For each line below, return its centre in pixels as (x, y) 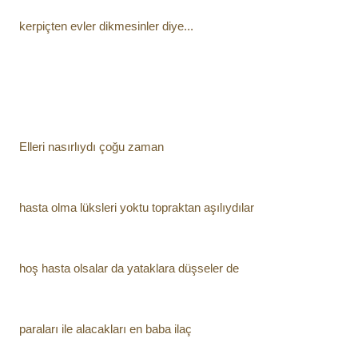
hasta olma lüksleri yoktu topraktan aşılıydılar (137, 207)
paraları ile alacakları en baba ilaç (105, 329)
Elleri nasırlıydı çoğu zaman (91, 147)
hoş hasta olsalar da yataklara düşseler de (129, 268)
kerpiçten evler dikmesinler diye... (106, 26)
